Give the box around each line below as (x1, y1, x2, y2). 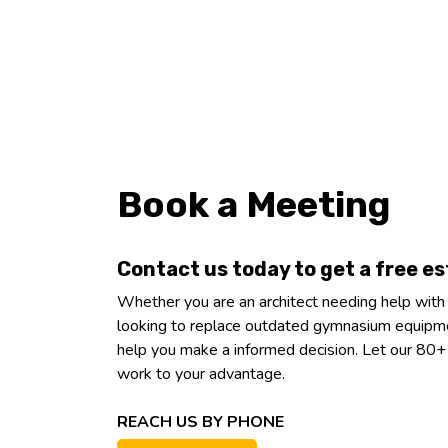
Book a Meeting (117, 183, 390, 227)
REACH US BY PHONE (117, 411, 284, 434)
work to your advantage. (117, 363, 285, 386)
